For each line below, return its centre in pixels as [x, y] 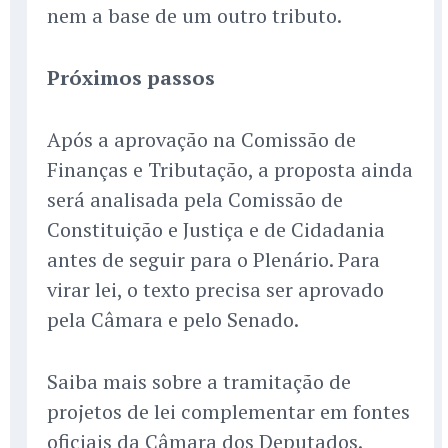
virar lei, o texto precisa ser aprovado [215, 290]
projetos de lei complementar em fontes [228, 412]
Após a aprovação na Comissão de [201, 140]
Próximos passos [131, 78]
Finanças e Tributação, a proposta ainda [230, 170]
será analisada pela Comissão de [195, 200]
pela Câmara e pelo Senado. [173, 320]
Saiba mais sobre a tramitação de [199, 382]
